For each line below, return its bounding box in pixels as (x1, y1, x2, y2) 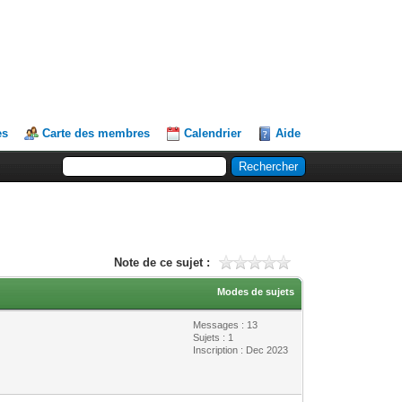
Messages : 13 (193, 319, 258, 330)
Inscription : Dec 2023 (193, 344, 289, 355)
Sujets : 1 (193, 331, 234, 343)
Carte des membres (42, 127, 151, 140)
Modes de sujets (217, 285, 295, 297)
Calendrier (184, 127, 242, 140)
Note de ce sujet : (113, 255, 210, 269)
